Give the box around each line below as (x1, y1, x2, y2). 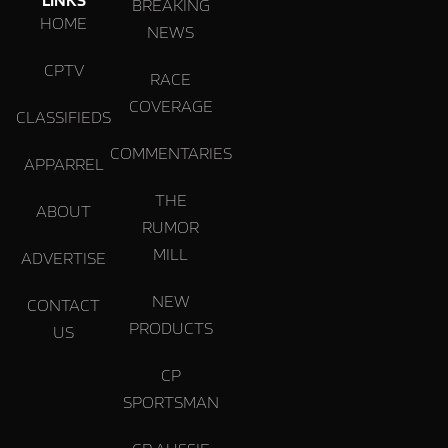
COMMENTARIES (109, 140, 232, 163)
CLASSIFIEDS (16, 104, 111, 127)
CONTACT (27, 292, 100, 315)
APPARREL (23, 151, 104, 174)
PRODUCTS (128, 315, 213, 338)
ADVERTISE (21, 245, 106, 268)
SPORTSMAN (122, 389, 219, 412)
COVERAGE (128, 93, 213, 116)
